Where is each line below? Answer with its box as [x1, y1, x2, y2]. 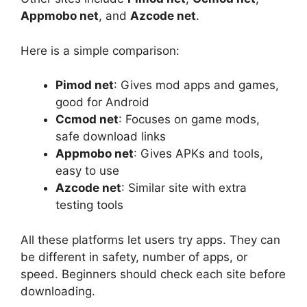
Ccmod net [56, 112, 119, 127]
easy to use [56, 164, 119, 178]
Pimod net [56, 78, 114, 93]
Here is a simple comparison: [21, 43, 180, 58]
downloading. [21, 284, 95, 298]
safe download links [56, 130, 166, 144]
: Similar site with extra [121, 181, 247, 195]
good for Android [56, 95, 149, 110]
